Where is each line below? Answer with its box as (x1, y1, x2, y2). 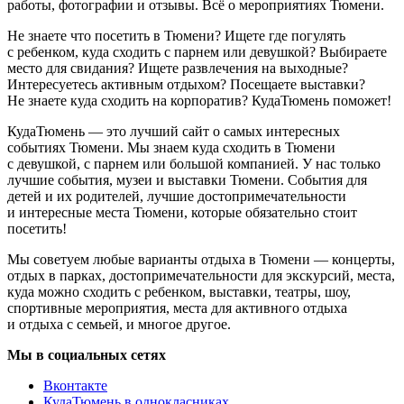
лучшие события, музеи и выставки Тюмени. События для (7, 171, 367, 188)
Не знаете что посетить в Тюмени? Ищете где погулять (7, 27, 345, 43)
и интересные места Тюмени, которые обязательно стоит (7, 204, 357, 220)
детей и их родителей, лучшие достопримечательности (7, 188, 346, 204)
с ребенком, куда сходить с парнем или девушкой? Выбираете (7, 43, 387, 60)
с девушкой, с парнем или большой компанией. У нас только (7, 155, 381, 171)
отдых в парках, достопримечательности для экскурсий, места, (7, 267, 395, 283)
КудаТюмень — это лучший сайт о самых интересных (7, 123, 340, 139)
